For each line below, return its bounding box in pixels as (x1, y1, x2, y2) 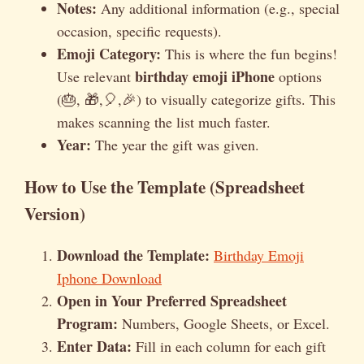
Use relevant (57, 66, 135, 86)
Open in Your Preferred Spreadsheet (57, 289, 287, 311)
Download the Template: (57, 244, 210, 266)
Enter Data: (57, 335, 132, 357)
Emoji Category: (57, 42, 161, 64)
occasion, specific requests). (57, 20, 222, 41)
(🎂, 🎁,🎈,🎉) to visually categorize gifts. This (57, 89, 336, 109)
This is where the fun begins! (161, 43, 337, 63)
